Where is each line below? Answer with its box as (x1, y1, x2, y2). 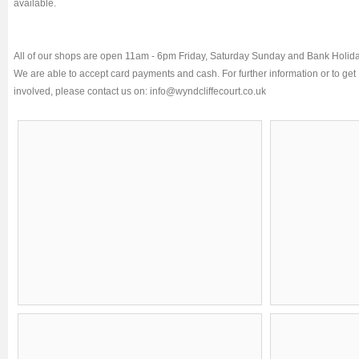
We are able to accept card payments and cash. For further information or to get (14, 67, 356, 79)
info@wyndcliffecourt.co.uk (150, 85, 266, 97)
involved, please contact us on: (14, 85, 150, 97)
